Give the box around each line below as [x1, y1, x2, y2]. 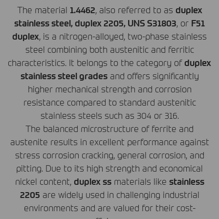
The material [17, 3, 70, 15]
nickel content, [15, 175, 74, 187]
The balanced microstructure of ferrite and [25, 122, 194, 134]
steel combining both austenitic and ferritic [25, 43, 194, 55]
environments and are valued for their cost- [23, 201, 196, 213]
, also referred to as [95, 3, 175, 15]
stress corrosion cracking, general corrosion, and [15, 149, 204, 160]
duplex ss [73, 175, 111, 187]
